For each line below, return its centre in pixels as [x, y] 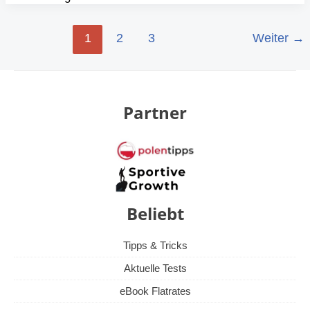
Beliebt [155, 214]
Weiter [272, 38]
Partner [155, 112]
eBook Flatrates [155, 291]
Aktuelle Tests [155, 268]
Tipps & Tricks [155, 246]
